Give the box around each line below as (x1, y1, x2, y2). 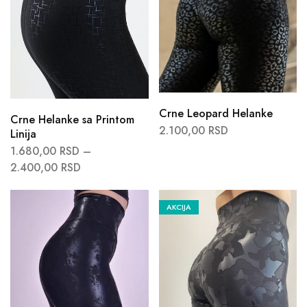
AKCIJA (166, 201, 191, 212)
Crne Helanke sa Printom (10, 111, 134, 127)
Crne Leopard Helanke (158, 105, 273, 121)
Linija (10, 125, 36, 142)
